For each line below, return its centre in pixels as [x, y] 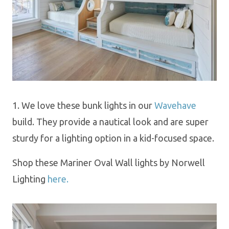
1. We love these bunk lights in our [83, 105]
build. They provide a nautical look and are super [110, 121]
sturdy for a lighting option [67, 138]
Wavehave [175, 105]
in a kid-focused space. [168, 138]
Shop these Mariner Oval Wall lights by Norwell [109, 162]
